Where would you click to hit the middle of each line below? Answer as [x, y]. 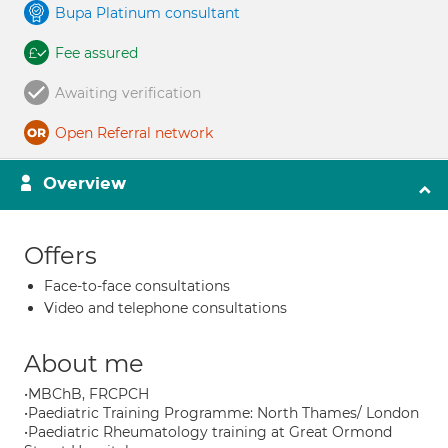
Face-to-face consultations [137, 286]
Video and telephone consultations [165, 308]
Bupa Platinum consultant [147, 13]
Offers [60, 255]
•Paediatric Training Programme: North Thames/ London [221, 413]
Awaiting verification [128, 93]
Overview [84, 183]
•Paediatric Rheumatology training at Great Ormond [208, 432]
